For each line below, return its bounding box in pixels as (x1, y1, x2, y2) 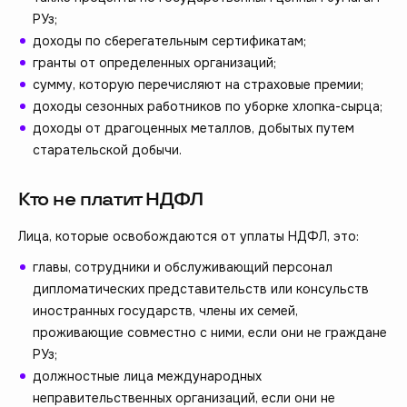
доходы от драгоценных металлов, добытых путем (33, 120, 354, 137)
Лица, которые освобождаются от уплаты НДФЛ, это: (18, 228, 359, 245)
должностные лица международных (33, 368, 262, 385)
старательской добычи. (33, 142, 182, 159)
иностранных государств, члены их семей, (33, 303, 298, 320)
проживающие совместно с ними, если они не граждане (33, 324, 387, 342)
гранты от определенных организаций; (33, 55, 276, 72)
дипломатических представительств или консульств (33, 281, 369, 298)
